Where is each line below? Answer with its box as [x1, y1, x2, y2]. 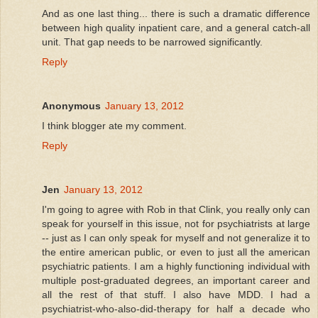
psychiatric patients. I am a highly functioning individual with [42, 260, 310, 272]
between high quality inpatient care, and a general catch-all [42, 21, 310, 33]
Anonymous [42, 99, 101, 111]
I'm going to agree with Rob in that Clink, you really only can [42, 203, 310, 215]
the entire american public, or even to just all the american [42, 246, 310, 258]
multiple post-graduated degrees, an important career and [42, 274, 310, 286]
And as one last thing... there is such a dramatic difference [42, 7, 310, 19]
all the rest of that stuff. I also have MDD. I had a [42, 288, 310, 300]
